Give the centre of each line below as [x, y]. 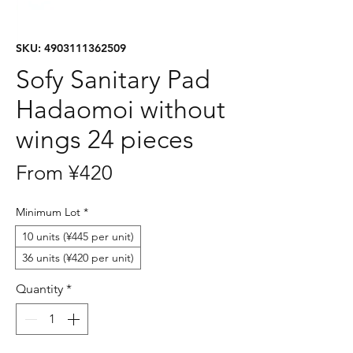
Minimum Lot [48, 212]
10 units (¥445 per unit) [78, 236]
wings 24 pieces [105, 139]
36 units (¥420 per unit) [78, 257]
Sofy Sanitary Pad [113, 79]
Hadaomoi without [121, 109]
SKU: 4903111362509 [71, 48]
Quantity [39, 288]
